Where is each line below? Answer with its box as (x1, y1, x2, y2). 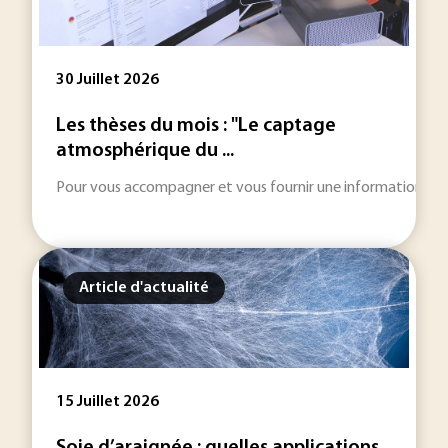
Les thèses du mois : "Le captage (56, 116, 336, 136)
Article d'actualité (79, 280, 209, 296)
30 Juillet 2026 (56, 72, 159, 88)
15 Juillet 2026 (56, 394, 159, 410)
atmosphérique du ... (56, 141, 234, 161)
